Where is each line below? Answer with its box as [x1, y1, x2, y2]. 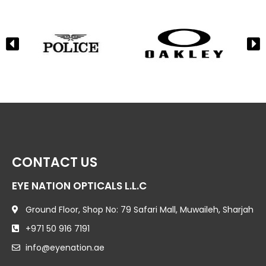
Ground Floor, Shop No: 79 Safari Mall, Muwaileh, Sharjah [25, 203, 254, 216]
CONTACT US [12, 153, 97, 172]
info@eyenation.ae [25, 241, 104, 254]
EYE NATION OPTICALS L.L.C [12, 178, 147, 193]
